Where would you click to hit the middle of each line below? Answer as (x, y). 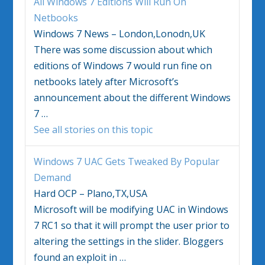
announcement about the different (112, 97)
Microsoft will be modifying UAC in (111, 209)
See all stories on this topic (93, 129)
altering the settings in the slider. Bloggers (129, 241)
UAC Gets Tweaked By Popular (151, 161)
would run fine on (172, 65)
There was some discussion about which (123, 49)
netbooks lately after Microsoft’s (106, 81)
